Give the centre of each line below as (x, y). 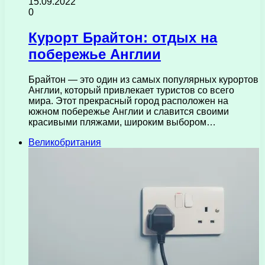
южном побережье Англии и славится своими (129, 111)
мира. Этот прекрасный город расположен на (128, 101)
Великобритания (65, 142)
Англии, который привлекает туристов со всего (131, 90)
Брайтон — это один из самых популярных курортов (143, 79)
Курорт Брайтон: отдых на (123, 37)
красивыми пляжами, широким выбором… (122, 122)
